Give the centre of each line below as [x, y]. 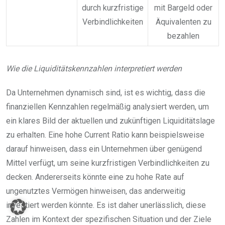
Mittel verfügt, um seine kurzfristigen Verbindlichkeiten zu [108, 163]
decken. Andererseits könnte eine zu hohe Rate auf [95, 177]
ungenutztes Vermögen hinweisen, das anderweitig [96, 191]
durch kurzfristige [113, 8]
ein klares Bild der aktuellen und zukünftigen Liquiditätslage [110, 121]
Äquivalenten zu [183, 22]
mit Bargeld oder [183, 8]
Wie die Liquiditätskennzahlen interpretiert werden [94, 69]
